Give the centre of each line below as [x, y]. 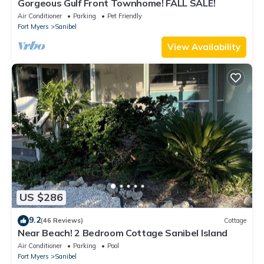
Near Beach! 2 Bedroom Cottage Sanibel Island [123, 232]
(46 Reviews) [62, 221]
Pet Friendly [125, 16]
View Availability [204, 47]
